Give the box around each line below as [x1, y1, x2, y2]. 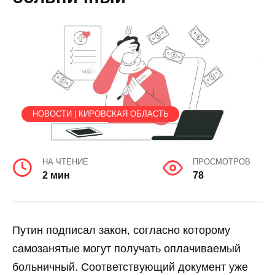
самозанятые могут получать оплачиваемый [12, 242, 241, 255]
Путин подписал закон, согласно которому [12, 223, 230, 236]
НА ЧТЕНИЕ [42, 157, 88, 166]
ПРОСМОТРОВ [193, 157, 250, 166]
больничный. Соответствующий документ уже [12, 260, 248, 273]
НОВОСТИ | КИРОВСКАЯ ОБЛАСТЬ [32, 110, 169, 119]
